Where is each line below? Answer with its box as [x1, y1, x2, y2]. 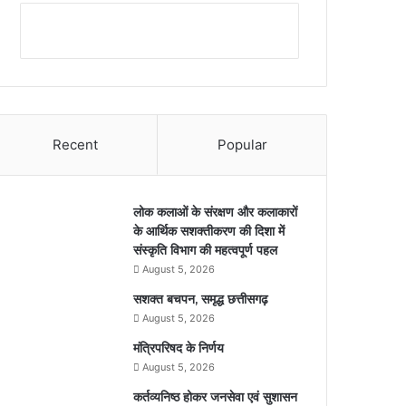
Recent [52, 135, 98, 153]
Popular [217, 135, 267, 153]
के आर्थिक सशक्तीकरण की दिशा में [133, 222, 285, 239]
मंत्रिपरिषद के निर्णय [133, 339, 225, 356]
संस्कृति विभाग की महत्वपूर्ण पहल [133, 241, 278, 258]
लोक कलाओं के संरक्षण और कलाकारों [133, 203, 298, 220]
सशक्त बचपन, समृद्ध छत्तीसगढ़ [133, 290, 269, 307]
